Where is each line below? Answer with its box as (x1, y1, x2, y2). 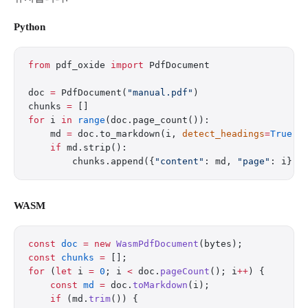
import (111, 60, 144, 70)
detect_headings (182, 129, 265, 139)
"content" (155, 156, 204, 166)
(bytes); (199, 239, 243, 249)
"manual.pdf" (127, 87, 193, 98)
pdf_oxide (50, 60, 111, 70)
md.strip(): (61, 142, 127, 153)
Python (14, 21, 45, 32)
